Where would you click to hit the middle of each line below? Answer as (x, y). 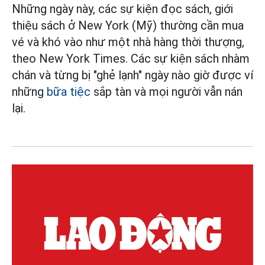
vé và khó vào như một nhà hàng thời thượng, (128, 42)
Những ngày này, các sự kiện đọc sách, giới (122, 9)
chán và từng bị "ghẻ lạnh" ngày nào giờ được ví (132, 75)
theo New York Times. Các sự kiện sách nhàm (131, 59)
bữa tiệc (69, 92)
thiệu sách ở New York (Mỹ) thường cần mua (128, 26)
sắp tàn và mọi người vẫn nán (167, 92)
